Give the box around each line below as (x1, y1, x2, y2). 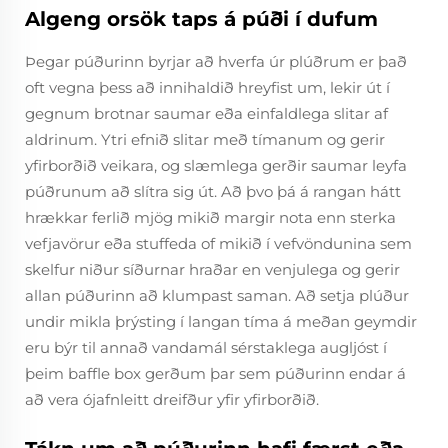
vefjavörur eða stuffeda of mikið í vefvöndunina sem (25, 234, 412, 253)
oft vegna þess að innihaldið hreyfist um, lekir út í (25, 78, 390, 97)
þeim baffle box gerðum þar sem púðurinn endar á (25, 364, 406, 383)
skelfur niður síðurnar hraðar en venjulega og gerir (25, 260, 400, 279)
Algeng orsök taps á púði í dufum (25, 7, 378, 31)
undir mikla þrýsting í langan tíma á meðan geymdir (25, 312, 417, 331)
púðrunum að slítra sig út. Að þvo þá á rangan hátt (25, 182, 401, 201)
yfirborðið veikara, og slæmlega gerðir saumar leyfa (25, 156, 407, 175)
